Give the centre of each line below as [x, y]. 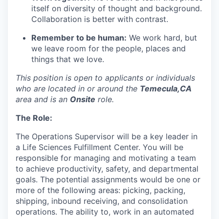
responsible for [44, 158]
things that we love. [68, 59]
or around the [112, 88]
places [158, 48]
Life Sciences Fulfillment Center [80, 147]
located [62, 88]
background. [179, 8]
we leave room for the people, [88, 48]
